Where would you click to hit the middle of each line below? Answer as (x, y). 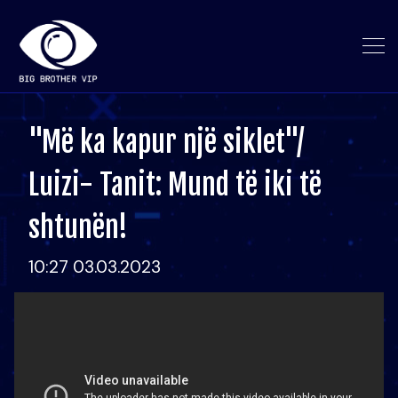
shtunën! (78, 227)
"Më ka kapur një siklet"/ (166, 142)
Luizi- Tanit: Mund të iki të (175, 185)
